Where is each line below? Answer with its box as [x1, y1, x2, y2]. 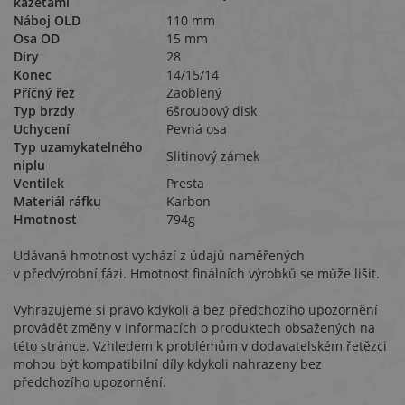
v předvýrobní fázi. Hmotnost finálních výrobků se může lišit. [14, 265, 380, 282]
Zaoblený [166, 84, 221, 101]
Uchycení [14, 120, 70, 137]
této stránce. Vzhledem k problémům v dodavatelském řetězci [14, 337, 387, 354]
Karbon [166, 193, 211, 210]
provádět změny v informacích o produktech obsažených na [14, 319, 375, 336]
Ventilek [14, 174, 64, 192]
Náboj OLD [14, 12, 80, 29]
